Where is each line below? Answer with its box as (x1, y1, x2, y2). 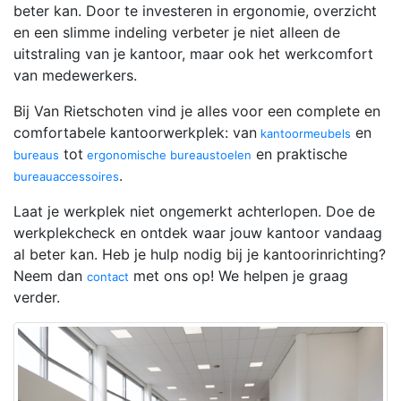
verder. (13, 287, 60, 306)
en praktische (252, 144, 347, 163)
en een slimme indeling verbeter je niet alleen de (13, 22, 340, 41)
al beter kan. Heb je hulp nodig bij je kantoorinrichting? (13, 244, 386, 263)
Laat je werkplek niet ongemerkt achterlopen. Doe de (13, 201, 375, 220)
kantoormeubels (257, 125, 351, 141)
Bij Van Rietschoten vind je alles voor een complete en (13, 101, 380, 120)
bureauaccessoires (13, 168, 119, 183)
